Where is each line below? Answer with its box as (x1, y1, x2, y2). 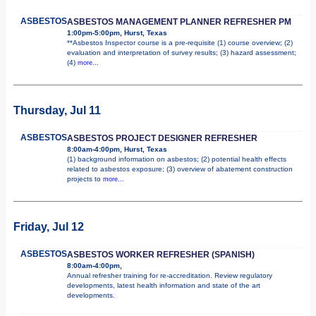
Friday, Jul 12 (13, 220, 84, 233)
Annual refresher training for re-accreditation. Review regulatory (67, 271, 272, 279)
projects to (67, 174, 103, 183)
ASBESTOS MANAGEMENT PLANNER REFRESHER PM (67, 16, 291, 27)
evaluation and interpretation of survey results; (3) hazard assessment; (67, 48, 296, 56)
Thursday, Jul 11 (13, 104, 101, 116)
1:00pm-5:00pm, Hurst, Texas (67, 28, 167, 37)
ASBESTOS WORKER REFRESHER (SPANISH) (67, 249, 255, 260)
